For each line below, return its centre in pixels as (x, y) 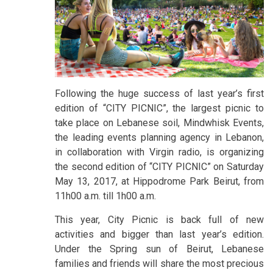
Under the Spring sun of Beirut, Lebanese (159, 249)
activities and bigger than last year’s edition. (159, 234)
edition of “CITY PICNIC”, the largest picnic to (159, 108)
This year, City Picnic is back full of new (159, 219)
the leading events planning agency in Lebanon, (159, 137)
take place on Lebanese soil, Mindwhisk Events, (159, 122)
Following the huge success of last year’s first (159, 93)
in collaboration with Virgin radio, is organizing (159, 152)
